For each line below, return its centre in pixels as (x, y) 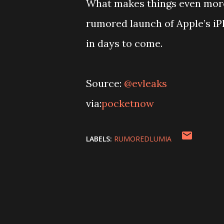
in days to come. (124, 43)
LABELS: (99, 139)
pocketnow (128, 103)
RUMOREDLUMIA (143, 139)
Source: (105, 83)
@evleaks (145, 83)
